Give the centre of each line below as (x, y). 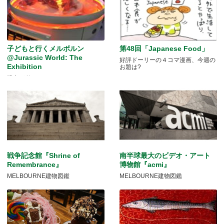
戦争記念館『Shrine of (47, 155)
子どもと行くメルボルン (45, 48)
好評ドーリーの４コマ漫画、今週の (167, 60)
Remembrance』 (35, 164)
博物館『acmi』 (145, 164)
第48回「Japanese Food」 (164, 48)
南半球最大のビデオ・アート (165, 155)
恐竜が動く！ (25, 78)
